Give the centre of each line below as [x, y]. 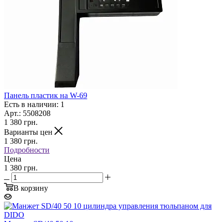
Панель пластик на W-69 [46, 95]
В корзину [31, 188]
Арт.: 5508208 [27, 113]
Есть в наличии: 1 [34, 104]
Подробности [27, 150]
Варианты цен [29, 132]
